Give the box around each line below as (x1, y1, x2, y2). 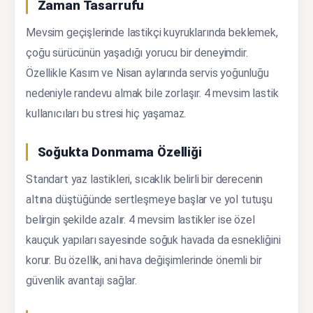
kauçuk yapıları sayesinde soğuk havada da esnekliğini (26, 233, 281, 247)
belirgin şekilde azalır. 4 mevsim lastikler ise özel (26, 213, 255, 227)
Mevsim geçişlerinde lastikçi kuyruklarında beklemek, (26, 26, 278, 40)
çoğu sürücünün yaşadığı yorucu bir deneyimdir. (26, 46, 248, 60)
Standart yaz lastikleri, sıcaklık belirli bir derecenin (26, 173, 263, 187)
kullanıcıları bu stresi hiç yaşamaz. (26, 107, 187, 121)
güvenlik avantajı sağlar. (26, 274, 137, 288)
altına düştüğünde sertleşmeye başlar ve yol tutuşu (26, 193, 272, 207)
